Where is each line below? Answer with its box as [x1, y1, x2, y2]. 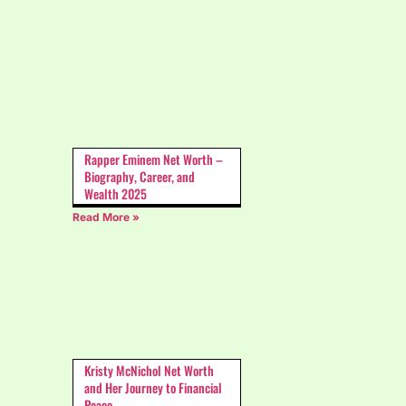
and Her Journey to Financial [84, 377, 222, 397]
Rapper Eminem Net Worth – [84, 150, 223, 169]
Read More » [72, 210, 140, 225]
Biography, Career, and [84, 167, 195, 187]
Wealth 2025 [84, 184, 147, 204]
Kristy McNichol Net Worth [84, 360, 214, 380]
